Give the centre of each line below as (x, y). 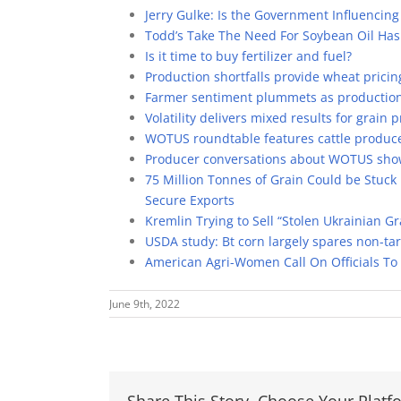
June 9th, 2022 (145, 304)
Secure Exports (190, 200)
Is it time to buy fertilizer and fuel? (248, 56)
